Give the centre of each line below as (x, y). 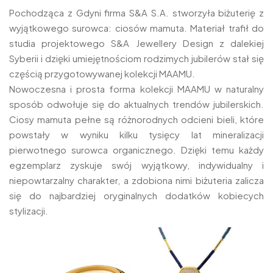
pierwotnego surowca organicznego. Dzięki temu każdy (136, 150)
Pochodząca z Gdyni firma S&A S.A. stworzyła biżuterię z (136, 13)
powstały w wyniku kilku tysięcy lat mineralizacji (136, 135)
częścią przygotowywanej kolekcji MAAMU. (102, 74)
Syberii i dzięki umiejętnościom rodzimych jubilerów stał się (136, 58)
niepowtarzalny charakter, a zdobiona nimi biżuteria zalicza (136, 180)
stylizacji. (29, 211)
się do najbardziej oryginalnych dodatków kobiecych (136, 196)
